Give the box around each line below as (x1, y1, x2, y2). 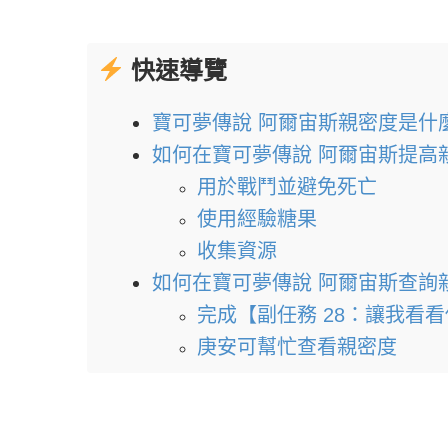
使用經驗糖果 (197, 208, 317, 231)
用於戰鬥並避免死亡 (197, 176, 377, 199)
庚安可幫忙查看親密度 (197, 336, 397, 359)
